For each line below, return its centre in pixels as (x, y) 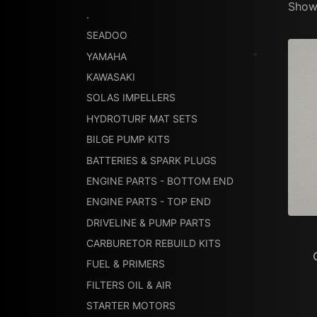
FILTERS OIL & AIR (129, 284)
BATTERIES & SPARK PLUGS (151, 160)
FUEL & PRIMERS (126, 264)
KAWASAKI (111, 76)
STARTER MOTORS (131, 306)
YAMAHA (106, 56)
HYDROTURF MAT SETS (142, 118)
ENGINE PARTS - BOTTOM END (160, 180)
